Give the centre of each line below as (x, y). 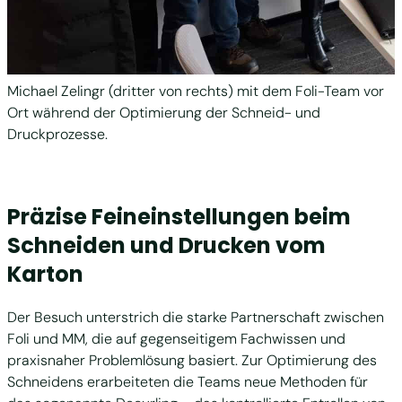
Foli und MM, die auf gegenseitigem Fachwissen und (176, 338)
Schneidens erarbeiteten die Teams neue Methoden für (188, 381)
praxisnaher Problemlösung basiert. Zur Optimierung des (192, 360)
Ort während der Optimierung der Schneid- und (164, 113)
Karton (45, 274)
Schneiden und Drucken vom (166, 245)
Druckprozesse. (57, 134)
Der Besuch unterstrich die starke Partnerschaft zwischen (196, 317)
